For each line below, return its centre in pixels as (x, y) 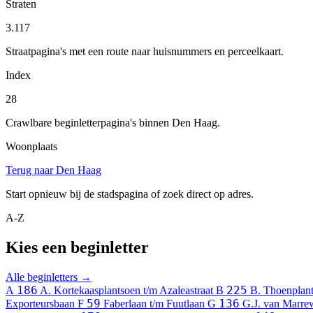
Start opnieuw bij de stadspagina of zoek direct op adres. (130, 194)
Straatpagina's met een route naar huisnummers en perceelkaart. (145, 51)
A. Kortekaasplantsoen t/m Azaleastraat (128, 290)
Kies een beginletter (77, 247)
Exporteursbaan (42, 303)
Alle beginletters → (49, 277)
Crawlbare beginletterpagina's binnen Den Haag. (113, 122)
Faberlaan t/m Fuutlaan (155, 303)
